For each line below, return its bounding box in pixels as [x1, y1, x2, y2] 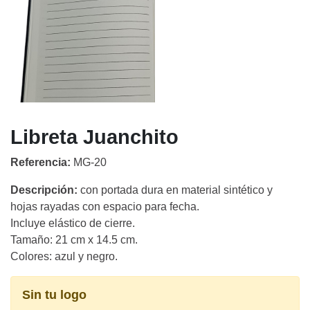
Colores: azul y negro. [10, 250, 118, 262]
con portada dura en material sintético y [77, 183, 273, 196]
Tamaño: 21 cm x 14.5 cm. [10, 233, 138, 246]
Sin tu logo [22, 287, 86, 302]
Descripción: [10, 183, 77, 196]
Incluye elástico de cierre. [10, 217, 135, 229]
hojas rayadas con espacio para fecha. [10, 200, 199, 212]
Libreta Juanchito [10, 125, 179, 148]
